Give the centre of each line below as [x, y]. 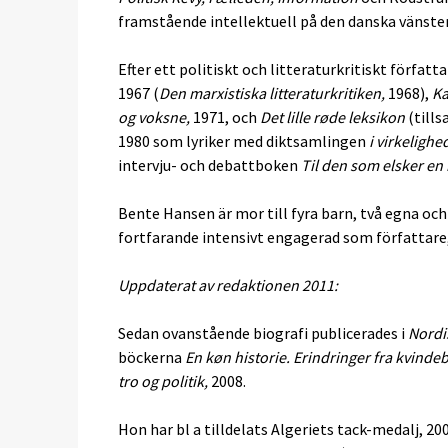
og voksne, [154, 117]
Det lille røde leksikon [332, 117]
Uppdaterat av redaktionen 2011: [228, 285]
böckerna [151, 357]
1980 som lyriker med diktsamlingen [243, 141]
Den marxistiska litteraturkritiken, [272, 93]
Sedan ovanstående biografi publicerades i [263, 333]
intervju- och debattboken [209, 165]
